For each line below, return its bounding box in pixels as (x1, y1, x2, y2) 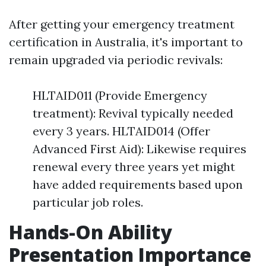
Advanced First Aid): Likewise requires (33, 141, 246, 156)
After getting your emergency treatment (9, 17, 235, 31)
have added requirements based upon (33, 177, 243, 192)
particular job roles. (33, 195, 143, 210)
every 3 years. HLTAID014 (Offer (33, 123, 210, 138)
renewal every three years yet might (33, 159, 235, 174)
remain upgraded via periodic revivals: (9, 52, 223, 67)
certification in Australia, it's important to (9, 34, 243, 49)
